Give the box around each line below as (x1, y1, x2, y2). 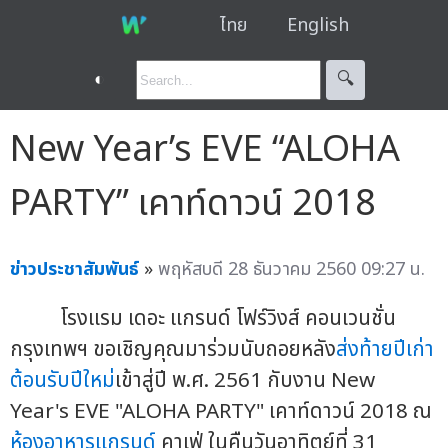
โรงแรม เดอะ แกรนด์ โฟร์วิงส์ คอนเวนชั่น (10, 303, 396, 335)
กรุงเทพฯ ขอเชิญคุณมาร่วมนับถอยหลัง (10, 334, 336, 366)
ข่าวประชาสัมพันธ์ (10, 255, 139, 283)
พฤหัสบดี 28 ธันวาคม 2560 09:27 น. (158, 255, 425, 283)
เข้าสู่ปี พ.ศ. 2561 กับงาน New (115, 365, 375, 397)
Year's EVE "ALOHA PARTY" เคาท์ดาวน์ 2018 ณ (10, 396, 432, 428)
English (286, 11, 349, 39)
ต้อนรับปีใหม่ (10, 365, 115, 397)
